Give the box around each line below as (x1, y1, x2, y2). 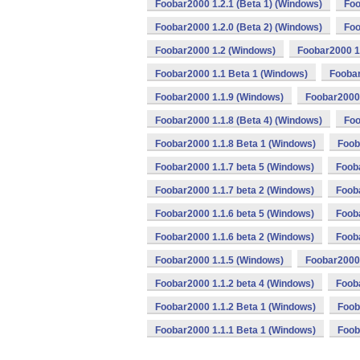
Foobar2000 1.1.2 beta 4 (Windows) (155, 278, 314, 289)
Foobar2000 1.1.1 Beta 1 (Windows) (155, 325, 316, 336)
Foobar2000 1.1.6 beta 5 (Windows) (155, 208, 314, 219)
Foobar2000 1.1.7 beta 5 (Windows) (155, 162, 314, 173)
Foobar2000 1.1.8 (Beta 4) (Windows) (155, 115, 322, 126)
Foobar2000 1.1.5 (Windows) (155, 255, 284, 266)
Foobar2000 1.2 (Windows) (155, 45, 276, 56)
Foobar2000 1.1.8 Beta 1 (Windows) (155, 138, 316, 149)
